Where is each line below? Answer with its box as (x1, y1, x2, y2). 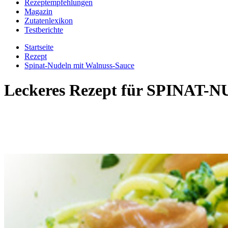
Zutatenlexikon (24, 16, 73, 25)
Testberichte (24, 25, 63, 34)
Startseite (24, 43, 53, 51)
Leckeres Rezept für (4, 81, 147, 100)
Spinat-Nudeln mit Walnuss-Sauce (24, 61, 134, 70)
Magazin (24, 7, 52, 16)
